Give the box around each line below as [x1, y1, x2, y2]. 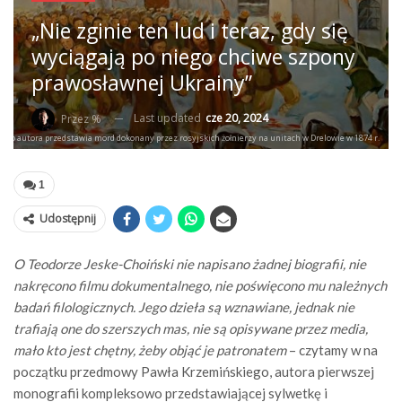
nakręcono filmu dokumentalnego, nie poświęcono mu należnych [13, 276, 387, 293]
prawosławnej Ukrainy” [31, 68, 252, 98]
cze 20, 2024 [205, 110, 268, 127]
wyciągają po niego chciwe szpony [31, 42, 355, 72]
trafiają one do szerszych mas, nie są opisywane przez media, [13, 319, 368, 336]
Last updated [134, 110, 204, 127]
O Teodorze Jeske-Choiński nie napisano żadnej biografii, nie [13, 255, 366, 272]
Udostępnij [39, 210, 96, 226]
